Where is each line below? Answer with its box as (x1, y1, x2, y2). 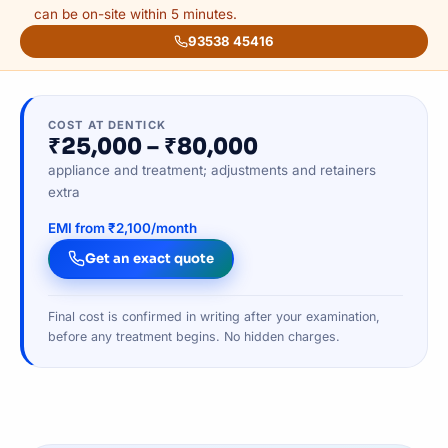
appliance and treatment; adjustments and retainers (48, 161, 376, 178)
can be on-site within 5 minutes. (33, 5, 237, 22)
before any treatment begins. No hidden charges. (48, 328, 340, 344)
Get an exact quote (85, 250, 214, 268)
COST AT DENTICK (48, 117, 166, 132)
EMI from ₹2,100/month (48, 219, 197, 236)
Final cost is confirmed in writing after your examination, (48, 308, 380, 324)
